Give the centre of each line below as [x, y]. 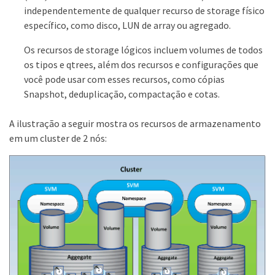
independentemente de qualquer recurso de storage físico [144, 10]
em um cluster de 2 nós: [58, 138]
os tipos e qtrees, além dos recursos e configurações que [141, 64]
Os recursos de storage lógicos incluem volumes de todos [143, 50]
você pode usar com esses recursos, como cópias [124, 79]
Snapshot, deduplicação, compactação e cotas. [122, 94]
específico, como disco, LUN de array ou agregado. [127, 25]
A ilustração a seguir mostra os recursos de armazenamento [135, 123]
